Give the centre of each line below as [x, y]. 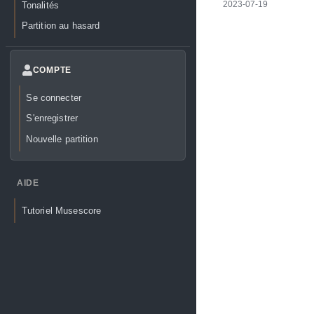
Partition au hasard [61, 25]
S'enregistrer [52, 118]
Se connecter [54, 98]
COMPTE [52, 70]
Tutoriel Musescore [61, 211]
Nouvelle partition [62, 139]
